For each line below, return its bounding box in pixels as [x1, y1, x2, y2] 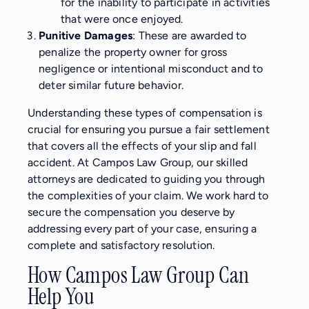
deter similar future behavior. [39, 78, 183, 92]
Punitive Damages [39, 28, 133, 42]
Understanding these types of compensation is [28, 106, 262, 119]
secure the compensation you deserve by [28, 205, 235, 219]
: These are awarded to [132, 28, 247, 42]
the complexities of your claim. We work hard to [28, 188, 269, 202]
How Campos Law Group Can [28, 261, 250, 290]
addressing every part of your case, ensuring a [28, 221, 257, 235]
